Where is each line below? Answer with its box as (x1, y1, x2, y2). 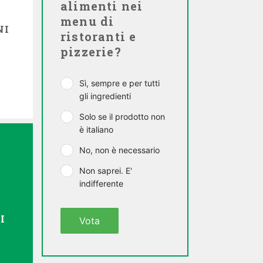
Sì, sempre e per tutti (79, 78, 160, 88)
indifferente (79, 178, 123, 188)
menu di (60, 14, 114, 29)
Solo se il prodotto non (79, 112, 165, 122)
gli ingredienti (79, 91, 131, 101)
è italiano (79, 124, 113, 134)
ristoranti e (60, 29, 137, 44)
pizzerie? (60, 44, 122, 59)
